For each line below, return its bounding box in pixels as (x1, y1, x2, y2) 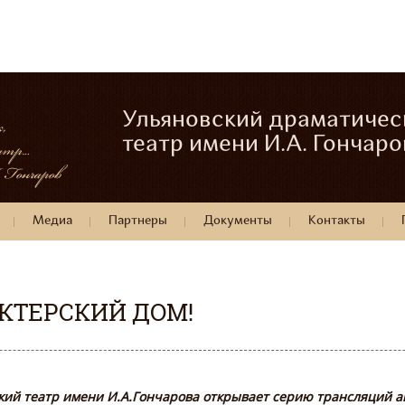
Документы (203, 214, 272, 228)
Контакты (308, 214, 365, 228)
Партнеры (108, 214, 167, 228)
